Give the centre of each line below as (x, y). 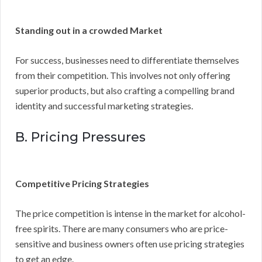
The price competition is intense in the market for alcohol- (130, 213)
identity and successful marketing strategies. (104, 105)
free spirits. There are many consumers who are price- (122, 228)
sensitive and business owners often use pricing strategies (130, 243)
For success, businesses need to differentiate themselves (127, 60)
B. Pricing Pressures (80, 137)
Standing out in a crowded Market (89, 30)
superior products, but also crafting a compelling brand (125, 90)
